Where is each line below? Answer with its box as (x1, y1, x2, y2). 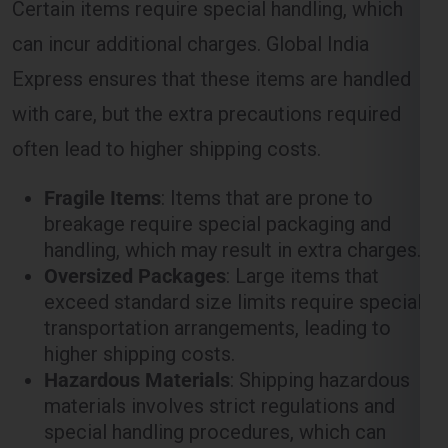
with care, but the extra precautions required (12, 17, 401, 42)
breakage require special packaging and (44, 127, 391, 152)
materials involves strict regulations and (44, 309, 395, 334)
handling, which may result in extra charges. (44, 153, 421, 178)
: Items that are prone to (161, 101, 373, 126)
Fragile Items (44, 101, 161, 126)
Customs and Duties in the (12, 403, 408, 440)
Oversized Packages (44, 179, 226, 204)
